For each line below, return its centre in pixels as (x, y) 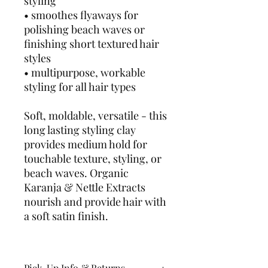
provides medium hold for (86, 144)
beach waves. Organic (76, 173)
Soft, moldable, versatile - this (95, 115)
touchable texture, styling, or (93, 159)
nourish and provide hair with (95, 202)
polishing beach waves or (84, 29)
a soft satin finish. (66, 216)
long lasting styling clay (80, 130)
